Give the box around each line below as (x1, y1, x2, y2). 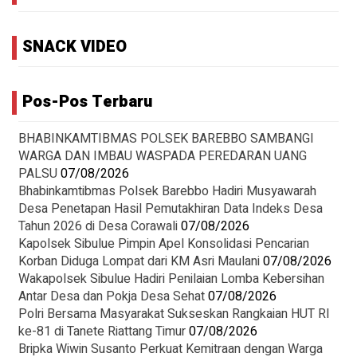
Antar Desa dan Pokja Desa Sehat (18, 287, 205, 306)
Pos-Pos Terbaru (22, 90, 152, 113)
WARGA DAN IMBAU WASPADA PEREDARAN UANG (18, 147, 307, 166)
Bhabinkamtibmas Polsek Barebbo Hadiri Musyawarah (18, 182, 316, 201)
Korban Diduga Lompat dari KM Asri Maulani (18, 252, 260, 271)
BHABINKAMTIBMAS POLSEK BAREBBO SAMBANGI (18, 129, 314, 148)
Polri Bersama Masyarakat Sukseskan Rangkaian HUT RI (18, 304, 330, 324)
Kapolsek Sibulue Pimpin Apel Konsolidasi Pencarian (18, 234, 309, 253)
